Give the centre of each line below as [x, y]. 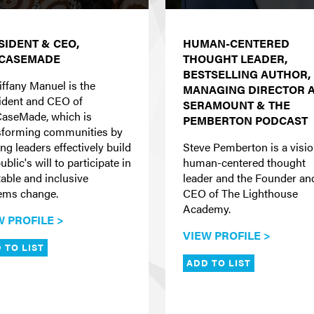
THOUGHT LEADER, [235, 59]
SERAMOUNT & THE [237, 105]
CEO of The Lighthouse [240, 193]
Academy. [207, 209]
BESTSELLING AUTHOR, [247, 74]
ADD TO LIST [219, 263]
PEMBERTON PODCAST [245, 120]
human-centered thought [244, 162]
